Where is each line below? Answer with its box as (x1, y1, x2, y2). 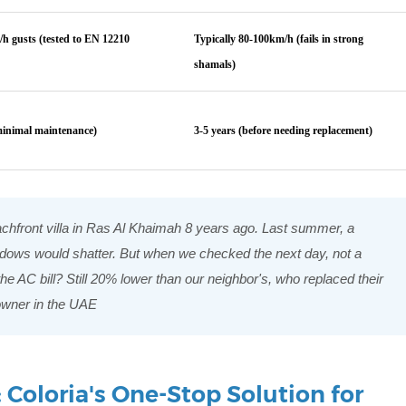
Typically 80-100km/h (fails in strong (194, 32, 364, 45)
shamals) (194, 57, 237, 71)
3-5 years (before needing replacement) (194, 123, 373, 137)
